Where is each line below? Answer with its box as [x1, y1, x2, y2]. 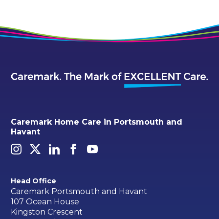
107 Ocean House [11, 197, 80, 206]
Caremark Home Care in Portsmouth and [11, 117, 183, 127]
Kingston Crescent [11, 207, 83, 217]
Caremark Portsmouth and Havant [11, 186, 148, 196]
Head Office [11, 176, 57, 186]
